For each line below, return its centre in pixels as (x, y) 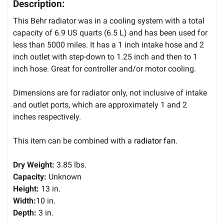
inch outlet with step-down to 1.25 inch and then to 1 (105, 57)
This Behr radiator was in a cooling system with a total (109, 21)
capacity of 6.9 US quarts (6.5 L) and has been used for (110, 33)
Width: (24, 201)
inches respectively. (47, 117)
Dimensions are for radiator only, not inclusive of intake (110, 93)
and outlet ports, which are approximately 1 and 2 (100, 105)
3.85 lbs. (70, 165)
